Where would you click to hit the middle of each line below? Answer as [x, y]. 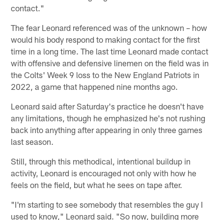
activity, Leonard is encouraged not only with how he [104, 173]
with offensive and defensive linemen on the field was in [110, 63]
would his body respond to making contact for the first [106, 39]
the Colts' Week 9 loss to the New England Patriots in [105, 74]
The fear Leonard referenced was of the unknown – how [109, 27]
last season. [32, 141]
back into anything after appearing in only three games [107, 129]
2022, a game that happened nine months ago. [95, 86]
